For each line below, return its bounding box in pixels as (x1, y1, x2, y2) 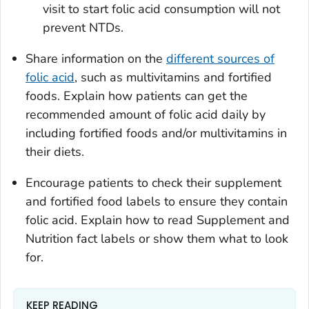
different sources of (166, 50, 275, 67)
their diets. (26, 143, 84, 160)
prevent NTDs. (43, 19, 124, 36)
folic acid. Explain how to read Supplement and (26, 211, 290, 228)
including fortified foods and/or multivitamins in (26, 124, 287, 141)
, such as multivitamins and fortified (74, 68, 272, 86)
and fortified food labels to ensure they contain (26, 192, 288, 210)
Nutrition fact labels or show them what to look (26, 230, 288, 247)
